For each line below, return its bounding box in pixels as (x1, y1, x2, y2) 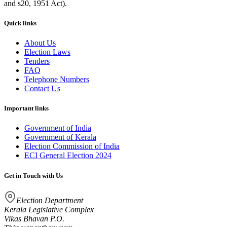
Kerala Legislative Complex (4, 205, 94, 214)
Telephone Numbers (24, 75, 89, 84)
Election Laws (24, 48, 70, 57)
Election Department (16, 196, 83, 205)
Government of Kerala (24, 133, 96, 142)
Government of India (24, 124, 91, 133)
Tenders (24, 57, 50, 66)
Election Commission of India (24, 142, 120, 151)
